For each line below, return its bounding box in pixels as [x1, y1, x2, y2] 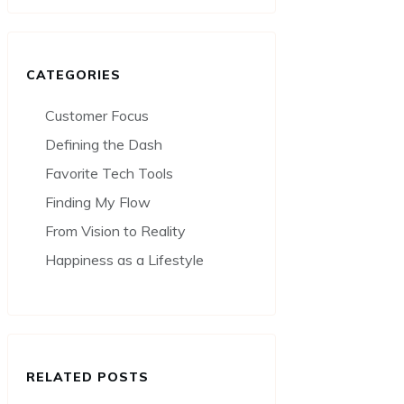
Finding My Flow [45, 193, 151, 212]
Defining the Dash [45, 135, 162, 154]
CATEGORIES [26, 67, 121, 84]
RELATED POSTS [26, 369, 149, 386]
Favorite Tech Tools [45, 164, 173, 183]
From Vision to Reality [45, 222, 186, 241]
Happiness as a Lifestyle [45, 251, 204, 270]
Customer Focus [45, 106, 149, 125]
